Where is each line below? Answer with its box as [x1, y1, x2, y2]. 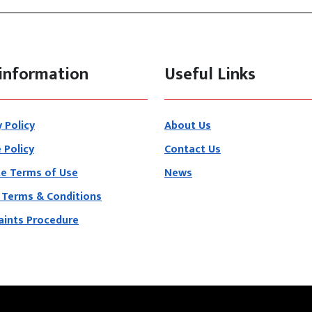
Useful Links [164, 61, 256, 89]
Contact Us [164, 140, 221, 159]
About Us [164, 116, 211, 136]
